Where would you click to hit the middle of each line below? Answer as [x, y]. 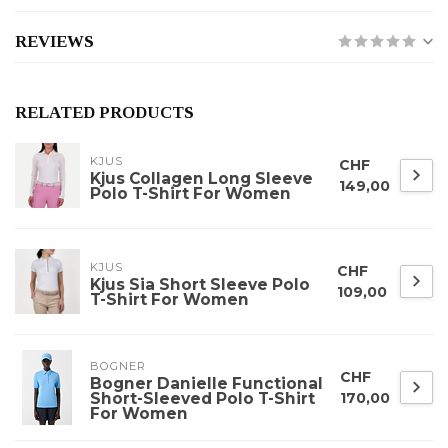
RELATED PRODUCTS [104, 113]
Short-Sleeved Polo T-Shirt [202, 398]
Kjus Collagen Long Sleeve [201, 179]
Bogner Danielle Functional [206, 383]
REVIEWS [54, 42]
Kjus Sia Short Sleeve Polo [200, 285]
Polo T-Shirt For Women [190, 194]
